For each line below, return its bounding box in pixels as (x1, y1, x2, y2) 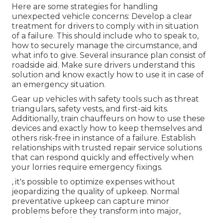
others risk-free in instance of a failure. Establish (12, 133, 196, 143)
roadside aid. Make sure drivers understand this (12, 60, 195, 70)
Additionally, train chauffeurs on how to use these (12, 114, 205, 124)
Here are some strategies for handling (12, 2, 158, 12)
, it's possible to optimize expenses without (12, 177, 175, 187)
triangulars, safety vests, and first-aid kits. (12, 104, 168, 114)
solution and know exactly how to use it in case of (12, 70, 204, 80)
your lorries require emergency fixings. (12, 163, 163, 172)
